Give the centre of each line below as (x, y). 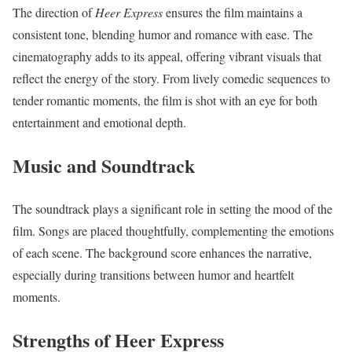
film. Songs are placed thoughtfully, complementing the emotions (173, 231)
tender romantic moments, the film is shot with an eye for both (165, 101)
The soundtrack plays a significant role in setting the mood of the (172, 209)
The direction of (54, 13)
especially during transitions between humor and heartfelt (153, 275)
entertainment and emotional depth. (99, 123)
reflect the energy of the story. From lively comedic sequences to (171, 79)
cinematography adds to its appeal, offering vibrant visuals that (167, 57)
